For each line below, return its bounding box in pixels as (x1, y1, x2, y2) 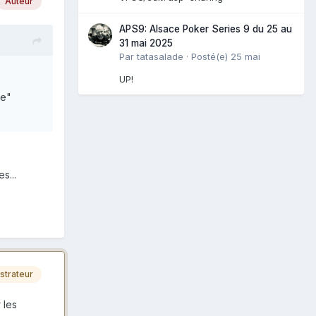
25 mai (231, 50, 260, 62)
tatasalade (137, 50, 183, 62)
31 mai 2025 (119, 37, 173, 49)
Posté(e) (191, 50, 231, 62)
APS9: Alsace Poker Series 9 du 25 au (119, 23, 292, 35)
